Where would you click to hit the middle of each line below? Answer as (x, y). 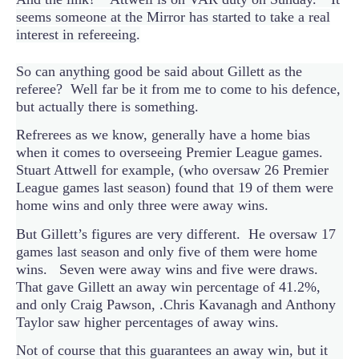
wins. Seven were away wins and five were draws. (169, 269)
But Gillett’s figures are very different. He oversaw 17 (176, 234)
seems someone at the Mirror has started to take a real (173, 16)
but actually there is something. (107, 106)
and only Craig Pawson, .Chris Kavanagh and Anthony (176, 304)
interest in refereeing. (78, 34)
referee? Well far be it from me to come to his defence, (178, 89)
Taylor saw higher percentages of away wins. (147, 322)
